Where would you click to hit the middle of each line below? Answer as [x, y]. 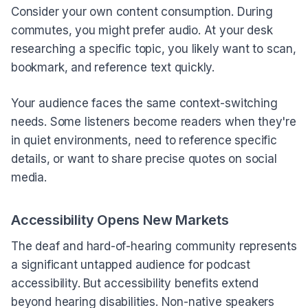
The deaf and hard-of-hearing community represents [154, 246]
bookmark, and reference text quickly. [113, 67]
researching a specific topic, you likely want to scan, [154, 48]
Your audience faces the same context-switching [144, 103]
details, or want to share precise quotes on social [144, 159]
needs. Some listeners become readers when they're [154, 122]
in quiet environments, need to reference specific [144, 141]
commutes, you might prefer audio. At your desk [142, 30]
